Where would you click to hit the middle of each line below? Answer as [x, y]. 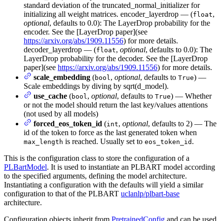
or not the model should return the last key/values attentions [116, 105]
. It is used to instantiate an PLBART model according [131, 167]
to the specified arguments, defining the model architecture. [95, 176]
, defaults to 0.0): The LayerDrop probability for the [130, 23]
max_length [43, 142]
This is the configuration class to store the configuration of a [97, 158]
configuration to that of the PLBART [62, 193]
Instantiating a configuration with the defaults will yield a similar [104, 184]
